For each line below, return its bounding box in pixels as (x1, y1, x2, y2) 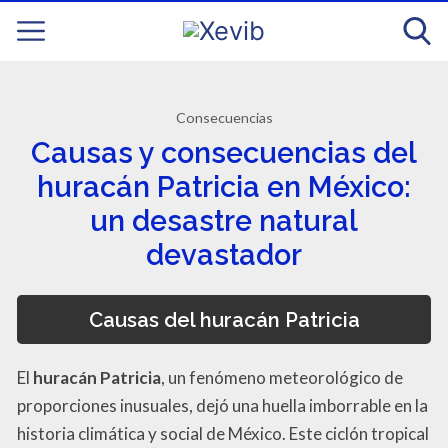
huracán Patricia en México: (37, 170, 411, 205)
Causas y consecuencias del (31, 136, 417, 171)
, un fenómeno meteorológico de (161, 366, 403, 388)
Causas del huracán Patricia (88, 307, 360, 332)
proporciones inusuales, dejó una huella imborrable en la (17, 394, 428, 416)
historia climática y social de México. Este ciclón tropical (17, 422, 429, 444)
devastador (146, 238, 302, 273)
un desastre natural (90, 204, 358, 239)
